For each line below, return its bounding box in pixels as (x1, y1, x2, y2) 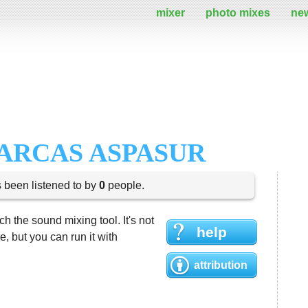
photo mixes (206, 7, 270, 19)
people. (105, 179, 144, 191)
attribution (194, 259, 247, 271)
